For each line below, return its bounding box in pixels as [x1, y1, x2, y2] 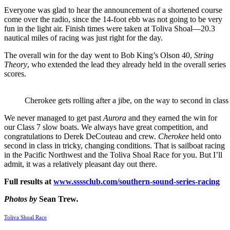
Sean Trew [39, 195, 76, 204]
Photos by [4, 195, 39, 204]
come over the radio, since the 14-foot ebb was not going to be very [4, 15, 222, 24]
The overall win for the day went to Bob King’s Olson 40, [4, 51, 194, 60]
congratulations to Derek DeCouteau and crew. [4, 132, 158, 141]
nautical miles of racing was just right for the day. [4, 33, 163, 43]
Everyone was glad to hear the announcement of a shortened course [4, 6, 222, 15]
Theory [4, 60, 27, 69]
